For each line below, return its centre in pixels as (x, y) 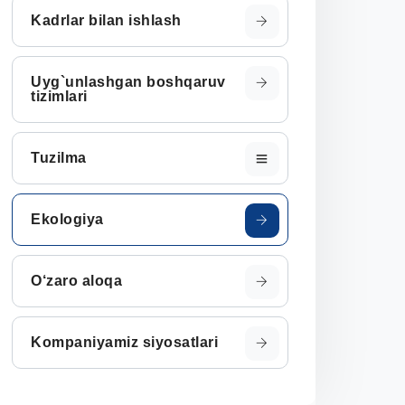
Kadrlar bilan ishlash (106, 20)
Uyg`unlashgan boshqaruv (128, 82)
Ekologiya (67, 219)
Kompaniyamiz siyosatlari (124, 342)
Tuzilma (59, 158)
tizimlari (59, 96)
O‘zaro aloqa (76, 281)
